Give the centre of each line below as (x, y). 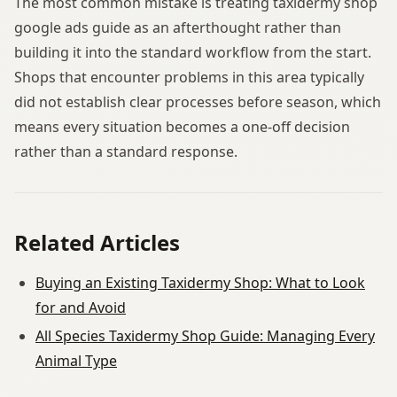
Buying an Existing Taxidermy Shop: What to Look (200, 282)
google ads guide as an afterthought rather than (178, 27)
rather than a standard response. (126, 151)
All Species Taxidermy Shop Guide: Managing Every (205, 335)
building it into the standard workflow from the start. (193, 52)
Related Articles (97, 242)
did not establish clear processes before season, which (198, 101)
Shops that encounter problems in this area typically (189, 77)
